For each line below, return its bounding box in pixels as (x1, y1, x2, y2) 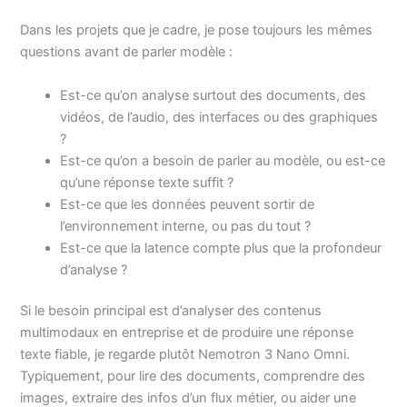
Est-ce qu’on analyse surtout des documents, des (60, 86, 367, 104)
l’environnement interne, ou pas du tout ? (60, 217, 312, 234)
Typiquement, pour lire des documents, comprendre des (20, 368, 366, 385)
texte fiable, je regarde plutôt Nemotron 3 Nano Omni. (20, 346, 351, 363)
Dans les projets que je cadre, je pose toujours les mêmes (20, 22, 373, 39)
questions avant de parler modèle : (20, 44, 233, 61)
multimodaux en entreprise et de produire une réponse (20, 324, 354, 342)
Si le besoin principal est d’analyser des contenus (20, 303, 323, 320)
